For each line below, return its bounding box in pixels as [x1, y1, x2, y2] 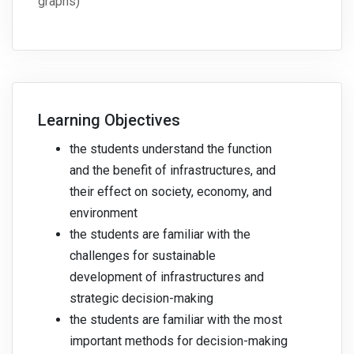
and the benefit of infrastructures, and [70, 163, 276, 179]
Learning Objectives [38, 111, 180, 130]
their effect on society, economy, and [70, 184, 272, 200]
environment [70, 205, 137, 221]
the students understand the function [70, 141, 272, 157]
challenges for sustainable [70, 248, 216, 264]
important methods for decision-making [70, 333, 288, 349]
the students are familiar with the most [70, 312, 282, 328]
